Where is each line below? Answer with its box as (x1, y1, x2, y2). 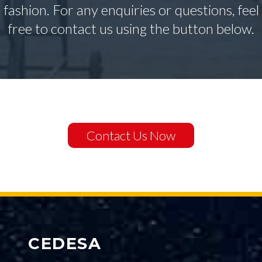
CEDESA (28, 234, 101, 254)
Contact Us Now (87, 127, 175, 144)
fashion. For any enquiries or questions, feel (3, 1, 259, 19)
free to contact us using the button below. (8, 20, 254, 37)
